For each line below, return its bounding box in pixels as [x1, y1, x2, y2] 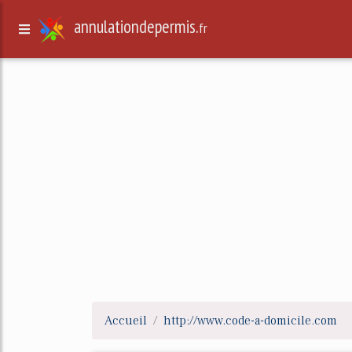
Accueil [104, 313, 147, 328]
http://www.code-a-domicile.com [163, 313, 337, 328]
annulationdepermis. [74, 15, 200, 38]
